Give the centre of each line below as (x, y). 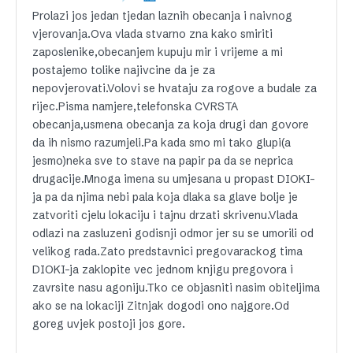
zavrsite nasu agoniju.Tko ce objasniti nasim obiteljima (176, 288)
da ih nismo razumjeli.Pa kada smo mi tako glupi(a (162, 143)
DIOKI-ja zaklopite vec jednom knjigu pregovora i (163, 270)
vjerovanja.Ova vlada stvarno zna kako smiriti (152, 34)
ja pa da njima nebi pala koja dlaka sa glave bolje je (165, 197)
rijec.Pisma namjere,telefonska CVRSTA (135, 107)
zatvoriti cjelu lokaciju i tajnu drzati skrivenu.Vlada (165, 216)
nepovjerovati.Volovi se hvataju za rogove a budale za (175, 89)
